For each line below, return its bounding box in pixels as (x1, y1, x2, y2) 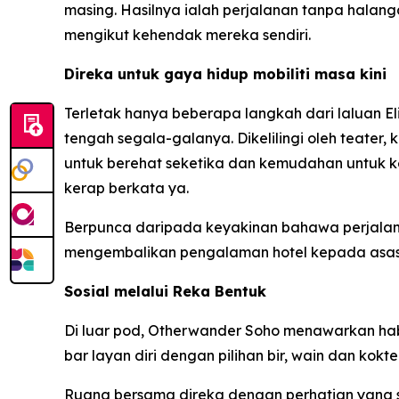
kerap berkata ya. (64, 179, 189, 197)
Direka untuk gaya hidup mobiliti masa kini (64, 65, 387, 83)
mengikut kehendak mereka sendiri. (64, 26, 311, 44)
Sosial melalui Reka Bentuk (64, 282, 266, 300)
